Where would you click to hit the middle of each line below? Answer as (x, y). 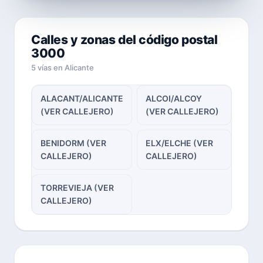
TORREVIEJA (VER (77, 188)
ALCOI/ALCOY (174, 98)
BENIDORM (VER (73, 143)
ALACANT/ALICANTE (82, 98)
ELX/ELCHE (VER (179, 143)
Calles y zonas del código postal (124, 40)
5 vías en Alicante (63, 68)
